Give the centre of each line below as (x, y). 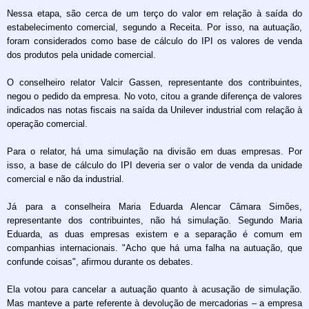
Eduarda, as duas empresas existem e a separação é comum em (154, 234)
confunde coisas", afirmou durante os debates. (100, 262)
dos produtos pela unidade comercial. (81, 55)
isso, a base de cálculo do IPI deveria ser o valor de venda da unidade (154, 165)
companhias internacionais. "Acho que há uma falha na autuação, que (154, 248)
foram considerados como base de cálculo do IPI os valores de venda (154, 41)
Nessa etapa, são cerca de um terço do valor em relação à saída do (154, 13)
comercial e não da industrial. (66, 179)
